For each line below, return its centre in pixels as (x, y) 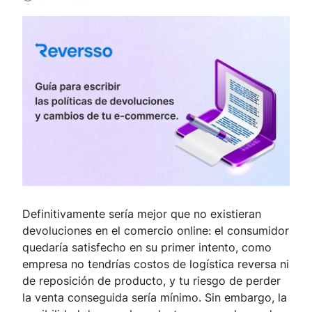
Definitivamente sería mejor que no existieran (142, 213)
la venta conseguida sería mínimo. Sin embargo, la (155, 297)
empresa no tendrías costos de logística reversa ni (156, 264)
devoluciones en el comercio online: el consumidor (156, 230)
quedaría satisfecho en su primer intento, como (147, 247)
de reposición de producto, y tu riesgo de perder (151, 280)
